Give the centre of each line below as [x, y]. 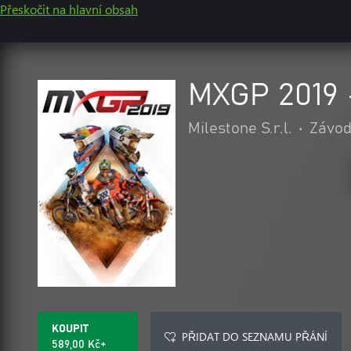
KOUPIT [70, 329]
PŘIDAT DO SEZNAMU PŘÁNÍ [255, 337]
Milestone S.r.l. [240, 128]
